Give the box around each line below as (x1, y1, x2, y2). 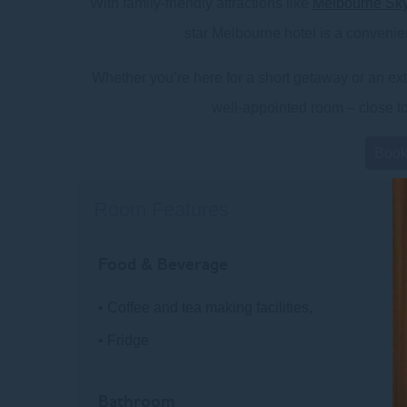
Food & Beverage (98, 253, 228, 275)
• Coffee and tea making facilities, (98, 300, 313, 315)
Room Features (94, 198, 229, 221)
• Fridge (98, 333, 149, 348)
